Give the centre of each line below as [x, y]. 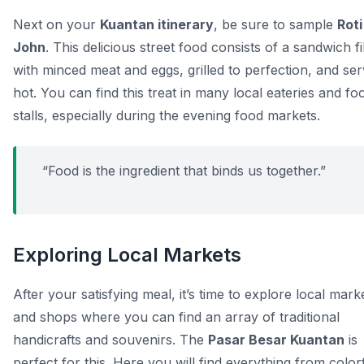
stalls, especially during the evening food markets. [167, 116]
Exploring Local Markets [127, 255]
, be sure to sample [275, 25]
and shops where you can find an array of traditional [176, 317]
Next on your [56, 25]
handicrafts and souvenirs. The [110, 340]
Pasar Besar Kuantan [276, 340]
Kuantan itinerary [157, 25]
